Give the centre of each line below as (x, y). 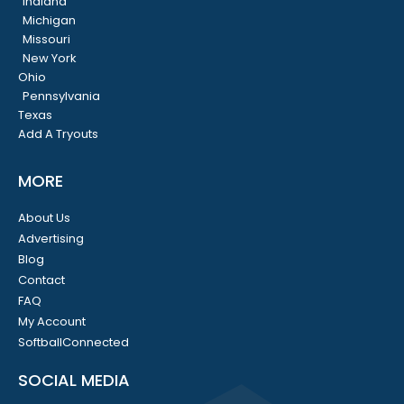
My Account (52, 322)
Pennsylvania (61, 96)
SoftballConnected (73, 343)
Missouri (46, 40)
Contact (41, 280)
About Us (44, 218)
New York (50, 59)
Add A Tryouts (58, 134)
